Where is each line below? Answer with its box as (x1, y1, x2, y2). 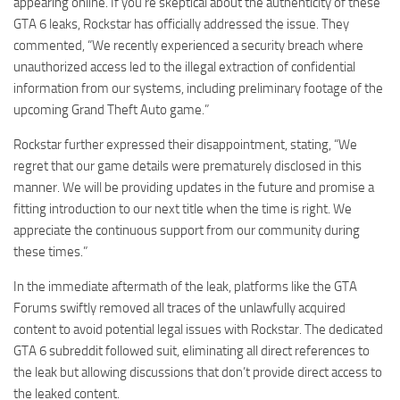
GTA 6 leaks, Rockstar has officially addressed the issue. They (13, 16, 349, 33)
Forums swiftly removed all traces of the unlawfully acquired (13, 300, 346, 317)
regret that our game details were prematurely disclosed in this (13, 158, 362, 175)
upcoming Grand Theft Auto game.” (13, 102, 209, 119)
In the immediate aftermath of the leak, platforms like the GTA (13, 279, 357, 296)
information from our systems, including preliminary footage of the (13, 80, 383, 97)
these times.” (13, 244, 87, 261)
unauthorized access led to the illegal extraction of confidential (13, 59, 355, 76)
